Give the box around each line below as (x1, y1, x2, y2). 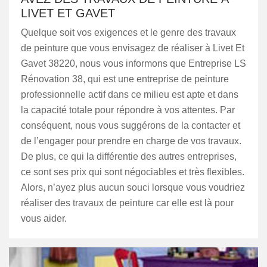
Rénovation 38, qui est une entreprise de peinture (21, 74, 229, 84)
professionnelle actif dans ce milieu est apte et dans (21, 89, 238, 100)
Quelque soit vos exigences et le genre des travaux (21, 27, 236, 38)
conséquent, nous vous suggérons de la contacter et (21, 120, 240, 131)
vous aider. (21, 213, 67, 223)
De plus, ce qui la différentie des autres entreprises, (21, 151, 237, 162)
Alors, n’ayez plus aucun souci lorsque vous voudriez (21, 182, 245, 193)
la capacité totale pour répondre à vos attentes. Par (21, 105, 235, 115)
